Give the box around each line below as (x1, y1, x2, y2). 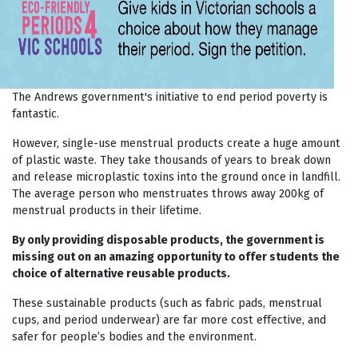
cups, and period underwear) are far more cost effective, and (12, 312, 326, 327)
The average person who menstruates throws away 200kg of (12, 186, 324, 201)
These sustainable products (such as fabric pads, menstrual (12, 296, 322, 310)
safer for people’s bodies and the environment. (12, 329, 257, 344)
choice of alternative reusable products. (12, 266, 230, 280)
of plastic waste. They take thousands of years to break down (12, 153, 331, 167)
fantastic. (12, 106, 59, 121)
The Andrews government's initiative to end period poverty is (12, 89, 328, 104)
